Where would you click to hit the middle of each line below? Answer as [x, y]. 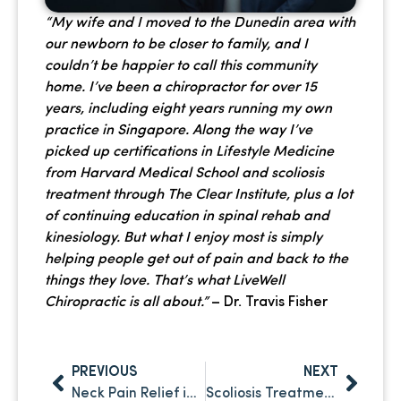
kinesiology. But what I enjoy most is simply [183, 238]
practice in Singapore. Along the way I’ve [179, 130]
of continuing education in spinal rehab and [187, 216]
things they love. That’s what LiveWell [165, 281]
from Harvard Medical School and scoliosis [184, 173]
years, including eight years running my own [188, 109]
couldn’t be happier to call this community [181, 66]
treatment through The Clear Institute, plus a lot [199, 195]
